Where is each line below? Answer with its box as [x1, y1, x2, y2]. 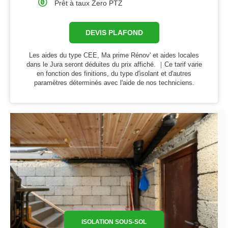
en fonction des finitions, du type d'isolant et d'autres [37, 70, 191, 78]
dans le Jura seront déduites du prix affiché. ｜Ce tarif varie [26, 61, 202, 69]
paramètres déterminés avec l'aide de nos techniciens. [34, 79, 194, 87]
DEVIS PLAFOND [85, 28, 143, 37]
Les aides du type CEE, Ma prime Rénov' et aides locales [29, 51, 199, 60]
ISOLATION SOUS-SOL [81, 218, 147, 225]
